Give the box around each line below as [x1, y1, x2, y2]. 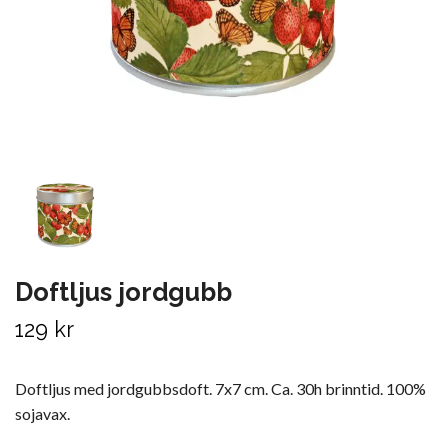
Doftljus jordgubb [15, 276, 232, 307]
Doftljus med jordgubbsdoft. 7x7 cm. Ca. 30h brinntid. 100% [15, 378, 426, 398]
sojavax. [15, 403, 70, 423]
